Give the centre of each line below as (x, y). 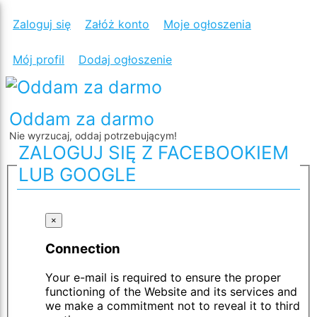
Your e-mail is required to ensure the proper (163, 278)
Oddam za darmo (82, 119)
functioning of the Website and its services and (171, 292)
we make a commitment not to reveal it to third (173, 306)
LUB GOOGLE (77, 174)
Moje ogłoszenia (207, 24)
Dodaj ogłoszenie (125, 59)
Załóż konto (117, 24)
